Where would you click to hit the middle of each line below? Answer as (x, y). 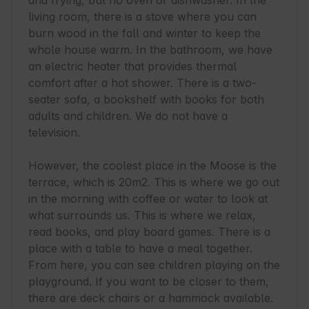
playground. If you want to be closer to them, (149, 282)
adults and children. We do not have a (128, 116)
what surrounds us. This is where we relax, (142, 216)
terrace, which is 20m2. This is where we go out (154, 182)
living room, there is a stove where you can (142, 17)
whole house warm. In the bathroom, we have (150, 50)
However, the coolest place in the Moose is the (152, 166)
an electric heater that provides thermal (132, 67)
